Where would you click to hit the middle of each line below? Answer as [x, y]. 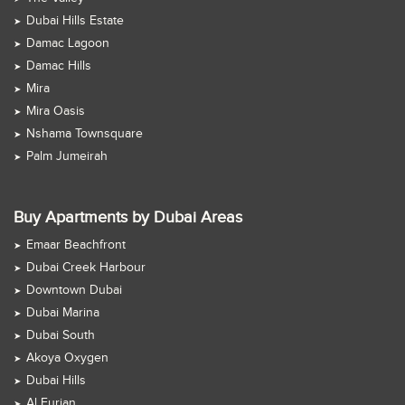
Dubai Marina [63, 313]
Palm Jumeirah [67, 157]
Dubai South [61, 336]
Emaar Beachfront [76, 245]
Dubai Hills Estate [75, 21]
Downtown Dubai [74, 291]
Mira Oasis [56, 112]
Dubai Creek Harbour [86, 268]
